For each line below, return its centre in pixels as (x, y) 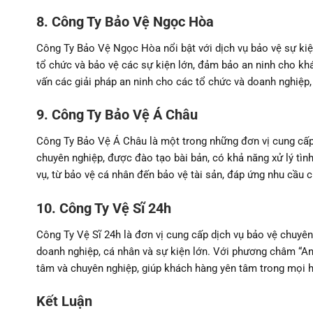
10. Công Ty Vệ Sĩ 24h (104, 208)
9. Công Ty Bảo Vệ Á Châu (117, 115)
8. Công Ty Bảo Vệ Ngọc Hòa (125, 21)
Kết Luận (64, 301)
